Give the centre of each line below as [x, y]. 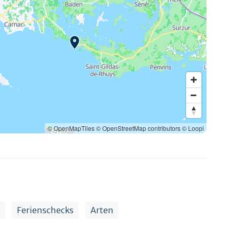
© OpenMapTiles [71, 128]
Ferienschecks [45, 210]
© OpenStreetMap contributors [138, 128]
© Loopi [193, 128]
